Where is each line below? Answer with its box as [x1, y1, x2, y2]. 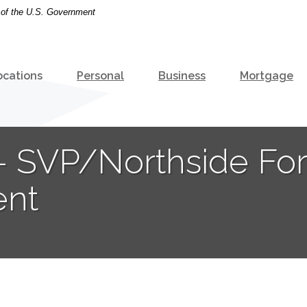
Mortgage [240, 69, 293, 82]
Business [158, 69, 206, 82]
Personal [77, 69, 124, 82]
